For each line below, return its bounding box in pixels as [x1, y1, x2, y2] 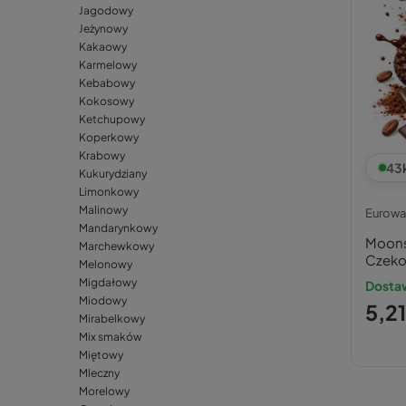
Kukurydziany [79, 167, 147, 181]
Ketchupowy [79, 112, 145, 127]
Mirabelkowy [79, 312, 145, 326]
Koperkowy [79, 130, 139, 145]
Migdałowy [79, 275, 137, 290]
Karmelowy [79, 58, 137, 72]
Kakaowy [79, 40, 127, 54]
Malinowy [79, 203, 128, 217]
